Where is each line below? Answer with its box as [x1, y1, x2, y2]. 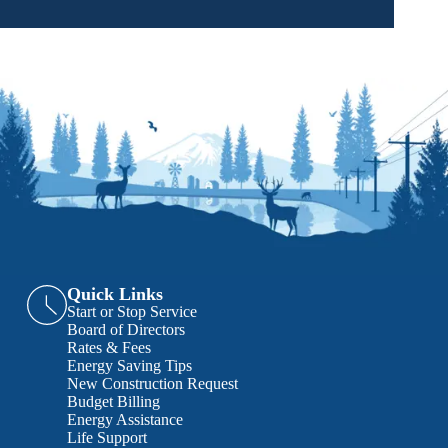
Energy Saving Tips [66, 357, 192, 374]
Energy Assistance [66, 411, 183, 428]
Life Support [66, 429, 147, 446]
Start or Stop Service [66, 303, 197, 320]
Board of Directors [66, 321, 185, 338]
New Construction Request [66, 375, 238, 392]
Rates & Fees [66, 339, 151, 356]
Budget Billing [66, 393, 160, 410]
